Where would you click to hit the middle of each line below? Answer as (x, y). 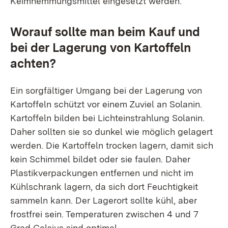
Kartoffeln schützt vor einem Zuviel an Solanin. (106, 104)
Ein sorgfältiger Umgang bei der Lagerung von (106, 90)
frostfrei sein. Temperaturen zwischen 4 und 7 (104, 214)
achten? (33, 63)
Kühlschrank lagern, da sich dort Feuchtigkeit (104, 187)
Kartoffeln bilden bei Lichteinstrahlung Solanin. (107, 118)
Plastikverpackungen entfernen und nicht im (102, 173)
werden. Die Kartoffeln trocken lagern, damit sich (112, 145)
